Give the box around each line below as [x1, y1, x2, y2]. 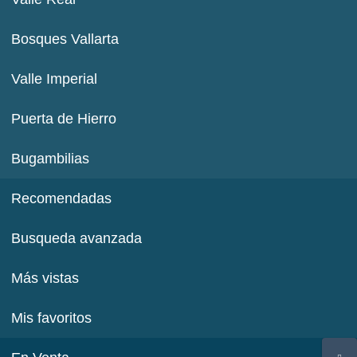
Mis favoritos [11, 310, 92, 327]
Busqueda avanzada [11, 230, 143, 247]
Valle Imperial [11, 71, 98, 88]
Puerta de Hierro [11, 111, 117, 127]
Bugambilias [11, 151, 90, 167]
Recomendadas [11, 190, 112, 207]
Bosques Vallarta [11, 31, 120, 48]
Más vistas [11, 270, 80, 287]
